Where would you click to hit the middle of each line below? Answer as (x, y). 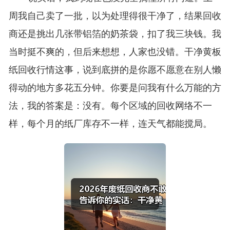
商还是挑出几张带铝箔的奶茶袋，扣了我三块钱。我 (115, 34)
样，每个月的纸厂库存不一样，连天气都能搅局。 (110, 124)
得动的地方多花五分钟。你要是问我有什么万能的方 (115, 88)
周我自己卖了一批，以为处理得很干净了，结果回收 (115, 16)
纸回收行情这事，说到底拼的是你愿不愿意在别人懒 (115, 70)
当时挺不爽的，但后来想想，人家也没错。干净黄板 (115, 52)
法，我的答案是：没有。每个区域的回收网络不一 (110, 106)
